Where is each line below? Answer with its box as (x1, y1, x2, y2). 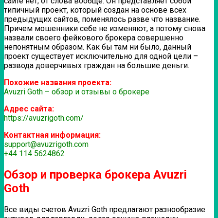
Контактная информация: (4, 130, 101, 140)
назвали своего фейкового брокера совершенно (4, 33, 183, 42)
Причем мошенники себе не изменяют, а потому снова (4, 23, 205, 33)
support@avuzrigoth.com (4, 139, 89, 149)
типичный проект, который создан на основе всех (4, 5, 186, 15)
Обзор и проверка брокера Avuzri (4, 167, 187, 182)
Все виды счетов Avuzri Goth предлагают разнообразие (4, 204, 205, 214)
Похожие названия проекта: (4, 77, 111, 87)
